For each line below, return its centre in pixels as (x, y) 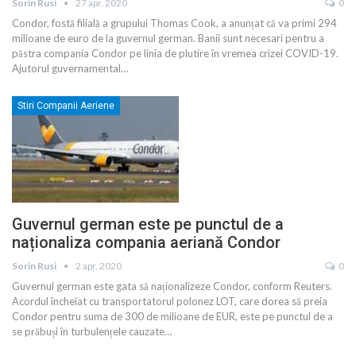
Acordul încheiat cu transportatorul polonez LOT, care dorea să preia (170, 302)
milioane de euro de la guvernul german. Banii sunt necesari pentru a (168, 38)
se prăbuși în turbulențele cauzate (88, 332)
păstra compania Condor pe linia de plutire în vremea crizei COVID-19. (175, 53)
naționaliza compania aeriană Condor (146, 243)
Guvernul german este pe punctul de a (148, 224)
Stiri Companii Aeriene (66, 105)
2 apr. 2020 (99, 266)
